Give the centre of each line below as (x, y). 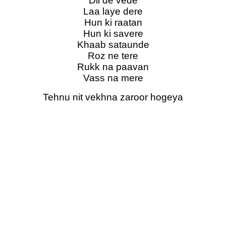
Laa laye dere (113, 11)
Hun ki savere (113, 33)
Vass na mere (113, 78)
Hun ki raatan (113, 22)
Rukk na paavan (113, 67)
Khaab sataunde (113, 44)
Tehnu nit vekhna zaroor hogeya (113, 97)
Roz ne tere (113, 55)
